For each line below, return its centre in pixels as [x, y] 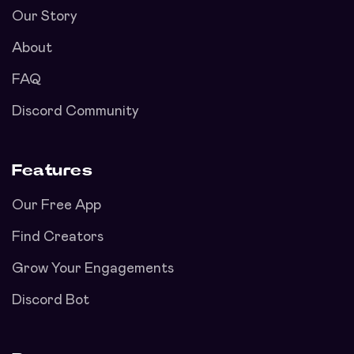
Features [52, 171]
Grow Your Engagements [93, 269]
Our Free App [56, 206]
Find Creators [58, 237]
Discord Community [75, 112]
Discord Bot [51, 301]
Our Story [45, 17]
